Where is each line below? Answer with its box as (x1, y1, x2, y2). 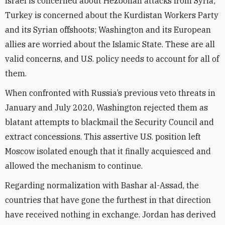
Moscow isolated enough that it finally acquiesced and (5, 146, 211, 156)
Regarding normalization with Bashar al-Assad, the (5, 180, 199, 190)
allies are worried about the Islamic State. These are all (5, 39, 215, 49)
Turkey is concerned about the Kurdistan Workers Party (5, 10, 218, 20)
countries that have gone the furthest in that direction (5, 195, 211, 205)
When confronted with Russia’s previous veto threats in (5, 88, 215, 98)
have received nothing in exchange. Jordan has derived (5, 209, 216, 219)
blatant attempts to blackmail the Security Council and (5, 117, 214, 127)
